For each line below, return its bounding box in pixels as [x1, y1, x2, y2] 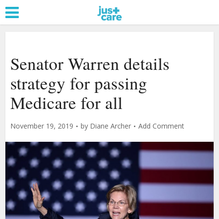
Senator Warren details [10, 52, 170, 75]
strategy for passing [10, 71, 148, 94]
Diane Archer [90, 121, 131, 131]
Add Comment [138, 121, 185, 131]
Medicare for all [10, 91, 123, 114]
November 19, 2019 [10, 121, 74, 131]
